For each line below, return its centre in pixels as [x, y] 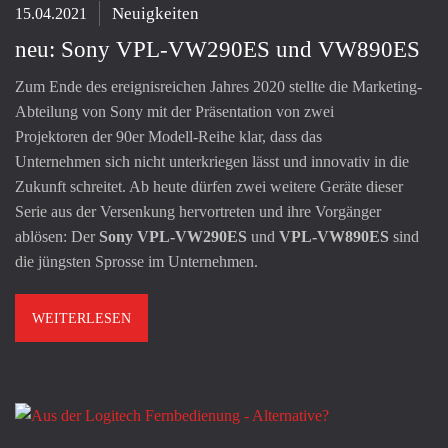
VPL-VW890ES [334, 236]
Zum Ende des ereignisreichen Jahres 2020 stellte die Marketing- [218, 86]
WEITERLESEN [81, 318]
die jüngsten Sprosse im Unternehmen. [136, 261]
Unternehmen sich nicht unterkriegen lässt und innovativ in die [212, 161]
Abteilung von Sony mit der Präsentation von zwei [174, 111]
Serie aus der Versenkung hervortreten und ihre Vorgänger [198, 211]
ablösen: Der [57, 236]
